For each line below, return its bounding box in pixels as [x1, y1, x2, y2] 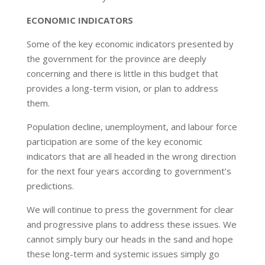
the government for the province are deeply [26, 53, 206, 64]
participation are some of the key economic [26, 135, 202, 147]
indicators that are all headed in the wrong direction [26, 150, 236, 162]
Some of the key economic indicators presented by [26, 38, 234, 50]
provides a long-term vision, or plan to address [26, 82, 218, 94]
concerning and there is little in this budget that [26, 67, 218, 79]
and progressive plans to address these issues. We [26, 218, 237, 230]
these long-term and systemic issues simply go [26, 248, 219, 260]
